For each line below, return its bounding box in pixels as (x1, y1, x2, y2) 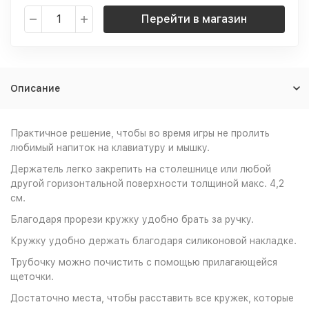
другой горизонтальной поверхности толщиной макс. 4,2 (10, 178, 284, 189)
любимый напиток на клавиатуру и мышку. (10, 142, 210, 153)
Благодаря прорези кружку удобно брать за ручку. (10, 214, 254, 225)
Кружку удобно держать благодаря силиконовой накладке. (10, 235, 297, 246)
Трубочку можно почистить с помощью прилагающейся (10, 257, 277, 268)
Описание (10, 83, 60, 94)
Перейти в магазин (141, 12, 247, 26)
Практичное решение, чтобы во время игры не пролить (10, 128, 270, 139)
